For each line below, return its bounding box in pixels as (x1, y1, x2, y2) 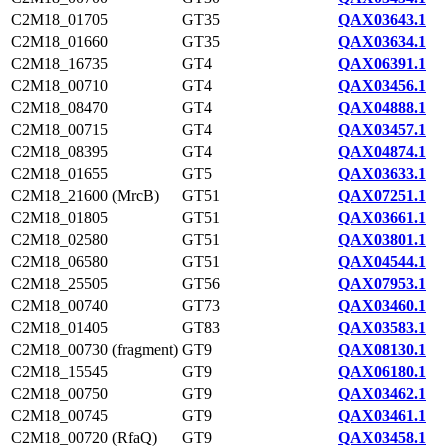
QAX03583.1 (338, 319, 426, 336)
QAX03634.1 (338, 33, 426, 50)
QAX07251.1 (338, 187, 426, 204)
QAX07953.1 (338, 275, 426, 292)
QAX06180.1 (338, 363, 426, 380)
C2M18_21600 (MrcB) (11, 187, 159, 204)
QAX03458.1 (338, 429, 426, 446)
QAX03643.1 (338, 11, 426, 28)
